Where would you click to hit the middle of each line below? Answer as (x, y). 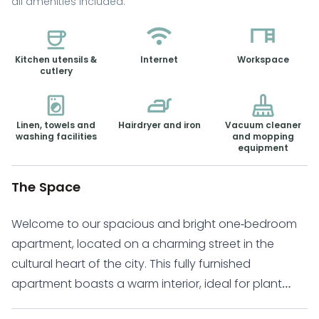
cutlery (56, 71)
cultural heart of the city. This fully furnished (131, 264)
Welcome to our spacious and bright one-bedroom (154, 224)
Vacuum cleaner (263, 125)
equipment (263, 148)
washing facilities (56, 137)
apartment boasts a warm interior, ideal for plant (147, 284)
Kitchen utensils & (56, 60)
